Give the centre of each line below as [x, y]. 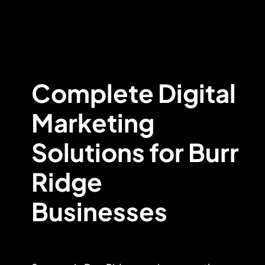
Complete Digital [133, 92]
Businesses [99, 211]
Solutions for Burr [135, 151]
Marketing [93, 122]
